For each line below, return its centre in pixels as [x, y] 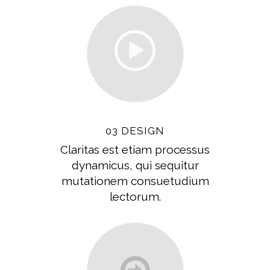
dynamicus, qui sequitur [135, 165]
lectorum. [135, 196]
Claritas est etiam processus [135, 149]
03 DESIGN [135, 130]
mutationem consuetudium [135, 181]
